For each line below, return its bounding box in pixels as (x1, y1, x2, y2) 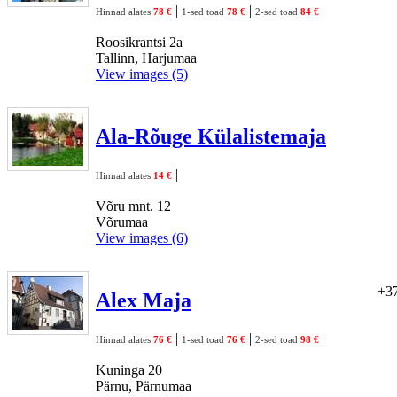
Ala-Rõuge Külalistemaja (96, 124, 326, 148)
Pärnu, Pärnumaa (96, 378, 191, 393)
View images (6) (96, 230, 188, 245)
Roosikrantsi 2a (96, 34, 183, 50)
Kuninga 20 (96, 362, 162, 378)
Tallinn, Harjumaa (96, 50, 197, 66)
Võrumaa (96, 214, 148, 230)
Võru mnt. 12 (96, 198, 171, 214)
